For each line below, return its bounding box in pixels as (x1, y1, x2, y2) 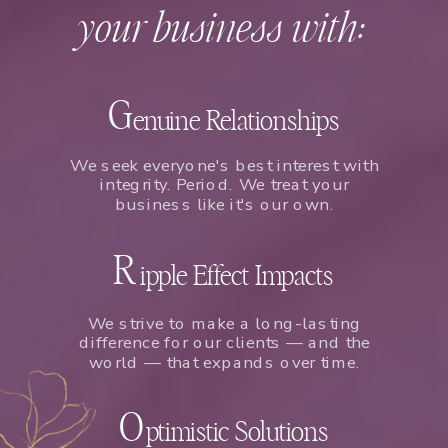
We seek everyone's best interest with (70, 153, 379, 177)
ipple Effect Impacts (140, 264, 334, 292)
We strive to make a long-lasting (87, 312, 362, 335)
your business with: (76, 9, 374, 51)
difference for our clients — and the (79, 331, 371, 355)
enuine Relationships (133, 109, 339, 136)
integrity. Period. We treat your (100, 173, 349, 196)
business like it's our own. (114, 193, 335, 216)
